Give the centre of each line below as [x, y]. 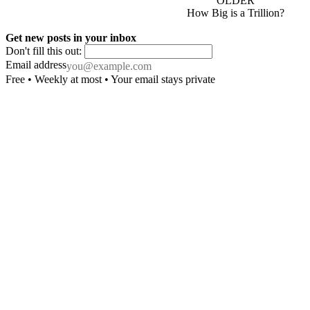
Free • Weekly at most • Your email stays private [110, 79]
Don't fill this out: [45, 51]
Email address [36, 65]
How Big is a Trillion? [235, 13]
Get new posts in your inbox [71, 38]
